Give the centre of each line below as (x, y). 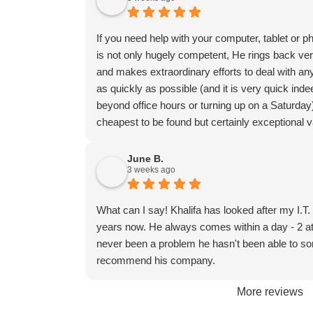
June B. (145, 159)
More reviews (270, 292)
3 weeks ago (151, 170)
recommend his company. (155, 261)
